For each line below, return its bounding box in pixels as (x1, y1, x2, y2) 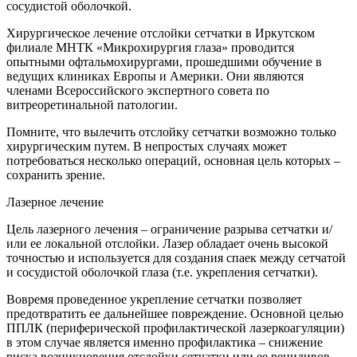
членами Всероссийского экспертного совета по (6, 84, 269, 98)
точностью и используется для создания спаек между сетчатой (6, 251, 346, 265)
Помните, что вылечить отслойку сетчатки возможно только (6, 125, 336, 139)
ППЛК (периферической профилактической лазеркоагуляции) (6, 321, 344, 335)
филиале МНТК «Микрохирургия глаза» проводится (6, 41, 294, 55)
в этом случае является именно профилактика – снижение (6, 335, 323, 350)
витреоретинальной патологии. (6, 98, 178, 112)
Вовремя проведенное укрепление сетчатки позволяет (6, 292, 302, 307)
